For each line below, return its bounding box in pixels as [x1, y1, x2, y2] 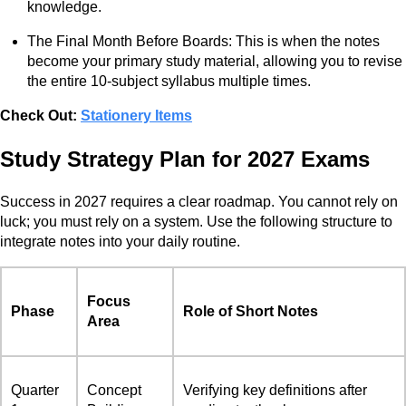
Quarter [11, 382, 59, 398]
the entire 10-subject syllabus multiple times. [27, 72, 311, 89]
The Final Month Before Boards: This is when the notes [27, 33, 380, 49]
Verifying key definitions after [183, 382, 367, 398]
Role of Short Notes [183, 303, 318, 319]
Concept [87, 382, 141, 398]
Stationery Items [81, 107, 192, 123]
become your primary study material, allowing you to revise [27, 53, 402, 69]
